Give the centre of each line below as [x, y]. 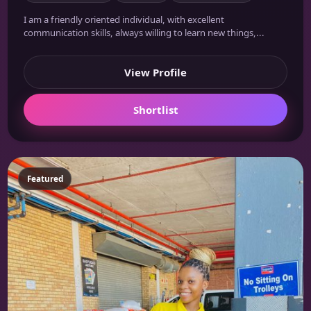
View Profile [155, 72]
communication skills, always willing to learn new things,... [144, 33]
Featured [45, 178]
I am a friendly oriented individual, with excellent [124, 20]
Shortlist [155, 110]
